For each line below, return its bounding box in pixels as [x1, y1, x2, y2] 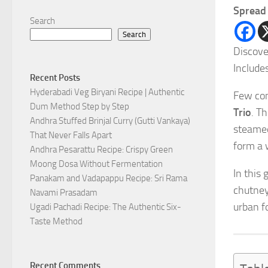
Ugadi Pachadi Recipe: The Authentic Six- [30, 202, 181, 213]
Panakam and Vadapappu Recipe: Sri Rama [30, 173, 187, 184]
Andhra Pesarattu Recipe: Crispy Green [30, 144, 173, 156]
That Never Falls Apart [30, 130, 112, 141]
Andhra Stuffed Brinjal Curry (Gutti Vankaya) [30, 115, 190, 127]
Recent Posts [30, 72, 80, 84]
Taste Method [30, 216, 83, 227]
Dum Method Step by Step [30, 101, 129, 112]
